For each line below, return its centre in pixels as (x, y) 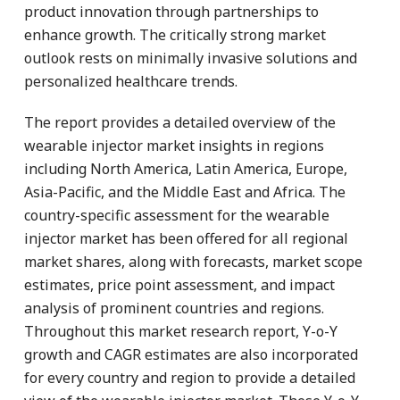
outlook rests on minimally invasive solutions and (191, 58)
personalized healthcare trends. (131, 81)
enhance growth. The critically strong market (175, 34)
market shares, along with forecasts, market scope (193, 261)
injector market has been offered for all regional (186, 238)
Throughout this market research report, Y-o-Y (181, 331)
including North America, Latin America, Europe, (186, 168)
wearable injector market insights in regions (174, 145)
